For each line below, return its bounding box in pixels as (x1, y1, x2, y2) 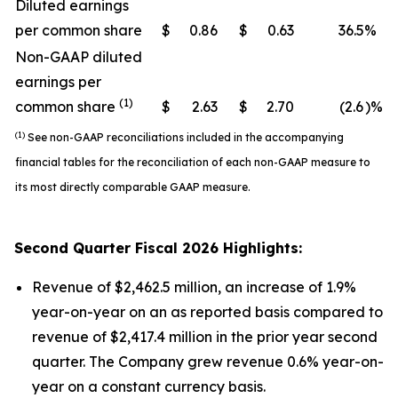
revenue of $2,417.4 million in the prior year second (32, 328, 378, 346)
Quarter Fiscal (68, 239, 182, 257)
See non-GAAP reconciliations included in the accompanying (25, 131, 344, 144)
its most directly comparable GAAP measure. (15, 180, 251, 194)
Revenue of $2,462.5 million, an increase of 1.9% (32, 278, 356, 296)
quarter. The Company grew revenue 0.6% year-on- (32, 353, 384, 370)
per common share (15, 21, 142, 39)
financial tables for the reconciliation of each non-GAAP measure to (15, 155, 370, 169)
